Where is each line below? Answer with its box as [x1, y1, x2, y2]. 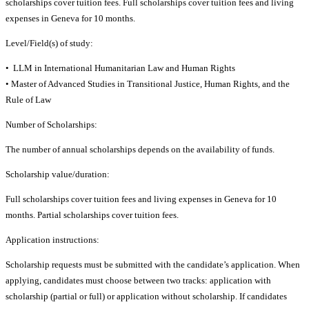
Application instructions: [6, 235, 99, 246]
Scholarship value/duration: [6, 169, 110, 180]
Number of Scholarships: [6, 119, 97, 130]
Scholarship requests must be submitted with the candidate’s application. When [6, 259, 300, 270]
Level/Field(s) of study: [6, 38, 93, 49]
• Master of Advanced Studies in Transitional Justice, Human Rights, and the [6, 79, 290, 90]
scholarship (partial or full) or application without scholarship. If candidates [6, 291, 287, 302]
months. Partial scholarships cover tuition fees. [6, 210, 179, 221]
